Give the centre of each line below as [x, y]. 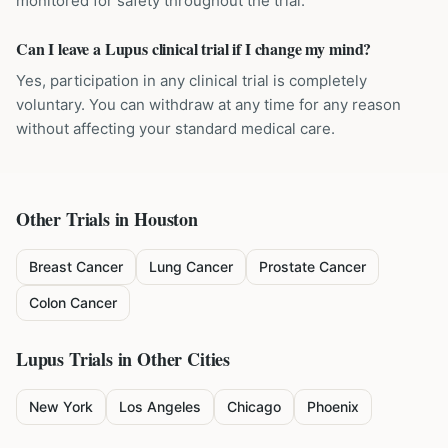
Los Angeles [160, 406]
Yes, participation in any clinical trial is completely [191, 80]
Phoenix [333, 406]
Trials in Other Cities [147, 359]
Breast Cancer [76, 266]
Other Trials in [75, 219]
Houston [166, 219]
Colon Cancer [73, 302]
